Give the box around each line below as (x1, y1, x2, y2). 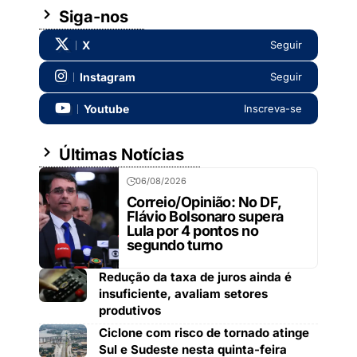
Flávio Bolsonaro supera (127, 208, 284, 225)
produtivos (99, 303, 161, 318)
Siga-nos (55, 7, 128, 26)
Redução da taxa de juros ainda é (99, 269, 292, 284)
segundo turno (127, 237, 222, 253)
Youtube (84, 101, 129, 116)
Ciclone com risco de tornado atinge (99, 325, 309, 340)
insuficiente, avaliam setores (99, 286, 268, 301)
